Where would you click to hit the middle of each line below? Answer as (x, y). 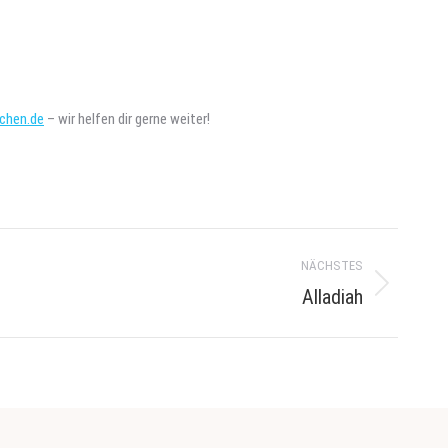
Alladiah (332, 296)
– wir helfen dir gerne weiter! (127, 118)
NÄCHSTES (332, 265)
